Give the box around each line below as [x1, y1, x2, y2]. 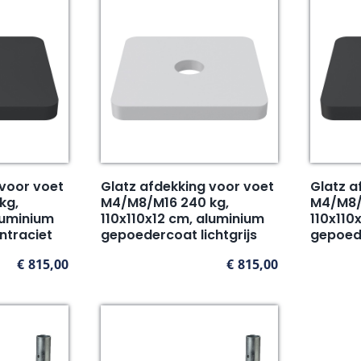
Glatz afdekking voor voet [100, 177, 274, 197]
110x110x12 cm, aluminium [100, 210, 264, 229]
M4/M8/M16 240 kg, [100, 193, 229, 213]
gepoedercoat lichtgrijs [100, 226, 257, 245]
